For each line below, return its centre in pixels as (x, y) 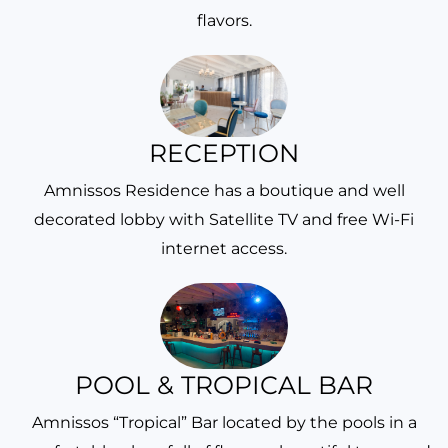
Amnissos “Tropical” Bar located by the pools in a (224, 422)
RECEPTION (224, 153)
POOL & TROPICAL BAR (224, 384)
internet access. (224, 249)
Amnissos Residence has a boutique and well (224, 191)
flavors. (224, 21)
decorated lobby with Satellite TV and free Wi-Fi (224, 220)
